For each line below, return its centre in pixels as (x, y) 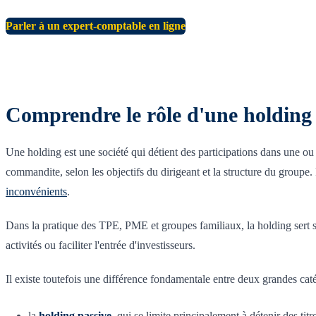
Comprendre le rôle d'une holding (159, 114)
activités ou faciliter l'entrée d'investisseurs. (101, 245)
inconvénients (36, 191)
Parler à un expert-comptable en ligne (96, 25)
